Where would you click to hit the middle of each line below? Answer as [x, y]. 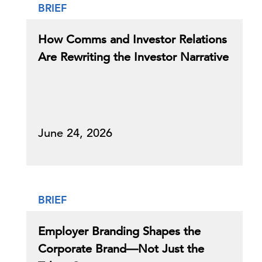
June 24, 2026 [75, 133]
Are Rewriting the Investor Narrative [133, 57]
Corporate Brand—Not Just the [121, 249]
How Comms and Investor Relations [132, 39]
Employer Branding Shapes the [119, 231]
